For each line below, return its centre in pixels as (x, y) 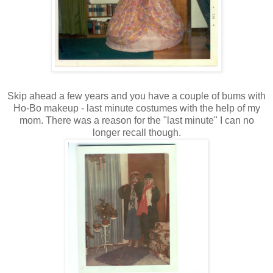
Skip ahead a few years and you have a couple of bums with (136, 96)
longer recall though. (136, 132)
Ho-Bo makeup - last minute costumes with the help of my (136, 108)
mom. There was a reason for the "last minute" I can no (136, 120)
